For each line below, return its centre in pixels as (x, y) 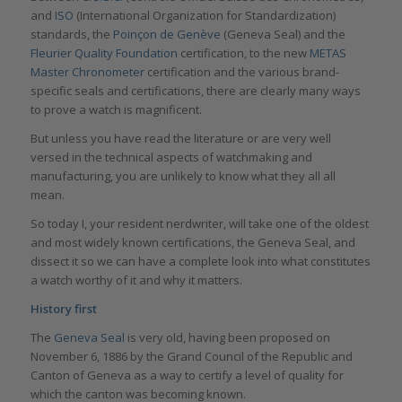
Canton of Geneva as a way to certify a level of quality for (187, 376)
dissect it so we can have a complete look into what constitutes (200, 262)
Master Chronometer (87, 72)
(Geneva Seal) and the (283, 35)
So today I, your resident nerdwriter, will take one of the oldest (199, 224)
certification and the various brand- (241, 72)
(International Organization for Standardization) (204, 16)
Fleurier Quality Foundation (104, 53)
